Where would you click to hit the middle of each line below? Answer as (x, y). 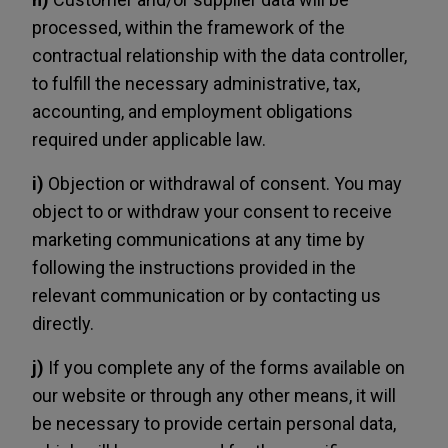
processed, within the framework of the (188, 27)
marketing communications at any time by (198, 239)
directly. (63, 323)
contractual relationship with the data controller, (219, 55)
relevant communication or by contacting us (206, 295)
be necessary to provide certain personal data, (214, 423)
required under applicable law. (149, 139)
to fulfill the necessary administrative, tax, (196, 83)
